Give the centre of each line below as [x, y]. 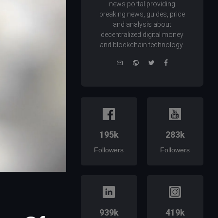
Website [151, 62]
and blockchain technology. [142, 45]
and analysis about [142, 25]
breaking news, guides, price [142, 14]
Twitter [165, 62]
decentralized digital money [142, 35]
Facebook [183, 62]
